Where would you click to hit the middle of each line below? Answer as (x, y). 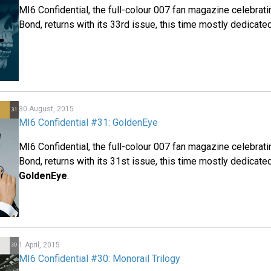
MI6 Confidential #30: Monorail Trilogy (100, 259)
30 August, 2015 (47, 109)
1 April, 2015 (40, 245)
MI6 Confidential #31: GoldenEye (89, 122)
